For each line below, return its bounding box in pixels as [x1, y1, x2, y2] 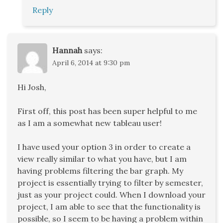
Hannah [52, 45, 82, 56]
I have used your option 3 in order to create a [17, 142, 191, 152]
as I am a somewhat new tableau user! [17, 118, 162, 128]
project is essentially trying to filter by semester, [17, 178, 203, 188]
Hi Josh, [17, 82, 46, 93]
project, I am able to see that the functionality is [17, 202, 201, 212]
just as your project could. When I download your [17, 190, 206, 200]
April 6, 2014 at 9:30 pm [52, 58, 130, 68]
